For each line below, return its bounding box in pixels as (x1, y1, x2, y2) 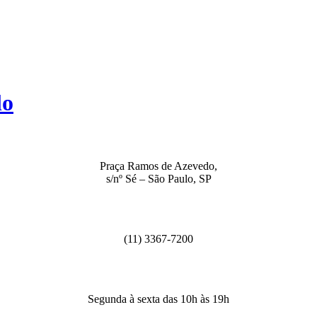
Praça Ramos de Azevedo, (100, 160, 217, 173)
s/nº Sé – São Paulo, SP (105, 173, 212, 185)
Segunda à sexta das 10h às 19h (88, 293, 229, 306)
